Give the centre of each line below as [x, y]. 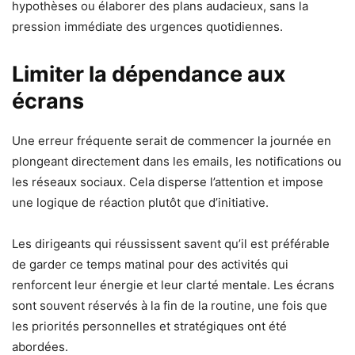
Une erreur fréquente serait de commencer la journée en [172, 140]
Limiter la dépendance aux [149, 74]
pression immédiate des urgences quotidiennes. [147, 26]
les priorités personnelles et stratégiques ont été [149, 326]
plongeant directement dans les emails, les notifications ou [177, 161]
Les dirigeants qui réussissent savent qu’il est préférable [171, 243]
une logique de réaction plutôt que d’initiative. [140, 202]
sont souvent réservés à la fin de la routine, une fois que [170, 305]
